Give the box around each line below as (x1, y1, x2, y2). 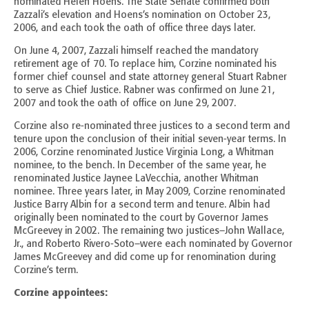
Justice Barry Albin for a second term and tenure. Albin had (14, 199, 270, 211)
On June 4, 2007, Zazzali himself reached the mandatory (14, 45, 258, 57)
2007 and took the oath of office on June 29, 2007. (14, 97, 236, 110)
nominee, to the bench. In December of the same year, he (14, 159, 266, 172)
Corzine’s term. (14, 264, 78, 277)
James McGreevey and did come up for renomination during (14, 251, 276, 263)
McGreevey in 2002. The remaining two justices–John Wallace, (14, 225, 284, 237)
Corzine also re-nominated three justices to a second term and (14, 120, 290, 132)
